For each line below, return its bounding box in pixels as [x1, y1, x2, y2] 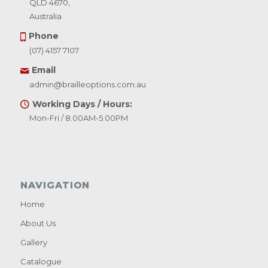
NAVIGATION [20, 179, 90, 191]
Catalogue [20, 257, 62, 267]
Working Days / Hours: [32, 98, 132, 109]
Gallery [20, 237, 47, 248]
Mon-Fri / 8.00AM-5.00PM [29, 113, 128, 123]
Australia [29, 11, 62, 21]
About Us [20, 218, 56, 229]
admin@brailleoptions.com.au [29, 79, 146, 89]
